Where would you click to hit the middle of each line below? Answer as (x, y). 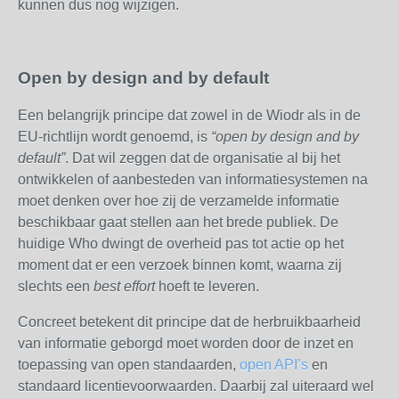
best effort (124, 286)
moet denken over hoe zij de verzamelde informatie (179, 201)
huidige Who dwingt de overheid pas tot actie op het (181, 244)
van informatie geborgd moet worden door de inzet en (186, 343)
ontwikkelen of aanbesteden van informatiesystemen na (193, 179)
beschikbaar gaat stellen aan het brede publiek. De (178, 222)
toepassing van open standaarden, (129, 365)
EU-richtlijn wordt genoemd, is (114, 137)
